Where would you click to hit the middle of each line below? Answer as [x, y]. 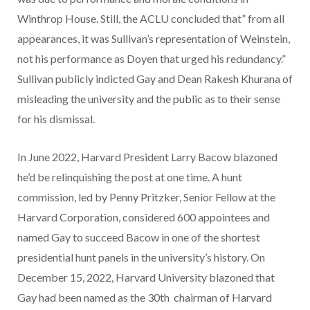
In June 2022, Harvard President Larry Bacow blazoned [147, 156]
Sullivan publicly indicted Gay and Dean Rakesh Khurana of [155, 78]
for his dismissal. [56, 118]
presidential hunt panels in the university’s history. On [141, 257]
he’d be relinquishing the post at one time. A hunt [130, 176]
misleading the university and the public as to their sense [149, 98]
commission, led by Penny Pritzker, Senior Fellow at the [146, 197]
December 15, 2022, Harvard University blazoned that [146, 277]
